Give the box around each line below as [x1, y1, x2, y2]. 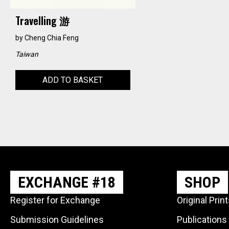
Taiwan [15, 50, 38, 58]
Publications [177, 214, 227, 225]
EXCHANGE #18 [18, 173, 116, 191]
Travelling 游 [15, 12, 70, 28]
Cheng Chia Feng [25, 33, 79, 42]
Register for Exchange [10, 194, 100, 205]
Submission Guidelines [10, 214, 104, 225]
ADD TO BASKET [42, 75, 103, 85]
